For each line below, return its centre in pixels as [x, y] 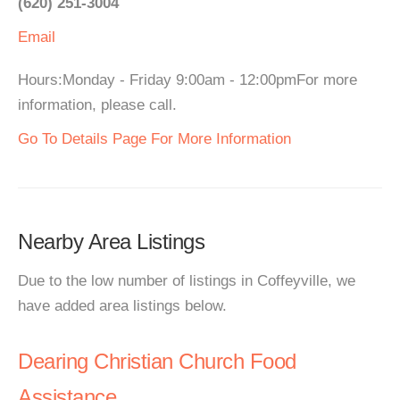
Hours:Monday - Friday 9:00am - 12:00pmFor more [187, 80]
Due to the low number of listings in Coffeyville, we [187, 281]
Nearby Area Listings [111, 242]
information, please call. [97, 105]
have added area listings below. [122, 306]
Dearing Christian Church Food [157, 361]
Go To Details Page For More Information [154, 139]
